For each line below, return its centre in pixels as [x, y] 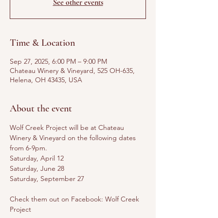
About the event [41, 109]
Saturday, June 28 [37, 168]
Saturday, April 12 [37, 158]
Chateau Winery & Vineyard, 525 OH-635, [72, 71]
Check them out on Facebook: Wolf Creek [75, 199]
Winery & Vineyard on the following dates [74, 138]
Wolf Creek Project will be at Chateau [68, 127]
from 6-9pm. [29, 148]
